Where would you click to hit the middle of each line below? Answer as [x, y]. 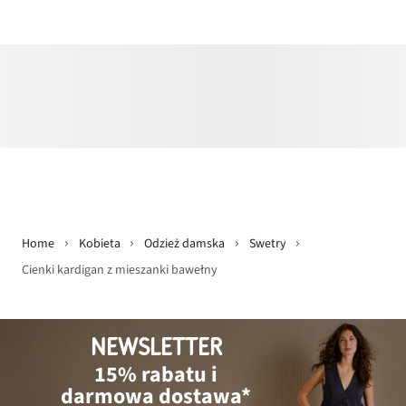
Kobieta [99, 244]
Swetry [267, 244]
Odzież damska [184, 244]
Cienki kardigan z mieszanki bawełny [120, 270]
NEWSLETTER [156, 347]
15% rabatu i [156, 374]
